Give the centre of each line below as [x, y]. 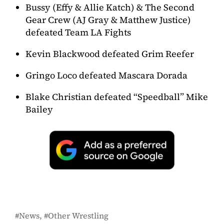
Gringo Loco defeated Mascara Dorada [106, 75]
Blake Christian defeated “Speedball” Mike [117, 96]
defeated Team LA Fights [78, 32]
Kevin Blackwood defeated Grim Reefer [110, 53]
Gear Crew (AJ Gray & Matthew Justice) [108, 19]
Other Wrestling [78, 215]
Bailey [39, 109]
